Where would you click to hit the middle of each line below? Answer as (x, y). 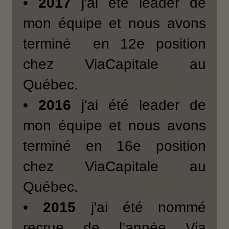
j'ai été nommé (141, 207)
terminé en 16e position (114, 146)
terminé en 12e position (114, 43)
